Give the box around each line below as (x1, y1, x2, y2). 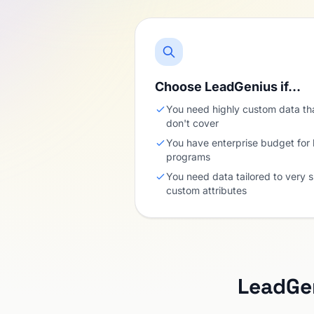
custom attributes (166, 184, 247, 196)
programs (166, 151, 210, 163)
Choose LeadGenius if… (155, 79, 301, 94)
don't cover (166, 117, 219, 129)
